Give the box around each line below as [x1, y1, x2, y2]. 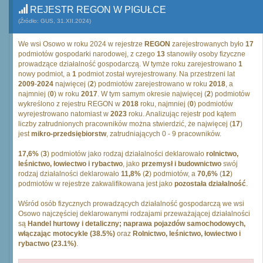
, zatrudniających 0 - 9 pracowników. [106, 130, 221, 138]
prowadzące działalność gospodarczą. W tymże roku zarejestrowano [18, 60, 238, 68]
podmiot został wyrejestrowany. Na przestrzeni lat [76, 70, 235, 78]
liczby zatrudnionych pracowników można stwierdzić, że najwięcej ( [18, 120, 232, 128]
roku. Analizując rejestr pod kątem [127, 110, 236, 118]
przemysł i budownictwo [141, 160, 221, 168]
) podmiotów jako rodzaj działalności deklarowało [47, 150, 206, 158]
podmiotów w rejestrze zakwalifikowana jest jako [18, 180, 174, 188]
